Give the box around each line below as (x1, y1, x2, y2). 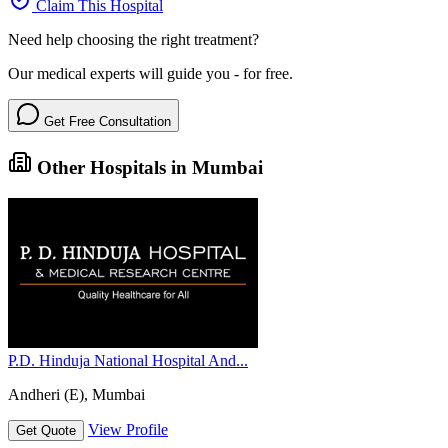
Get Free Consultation (40, 113, 171, 129)
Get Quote (16, 423, 76, 439)
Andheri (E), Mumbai (8, 386, 145, 404)
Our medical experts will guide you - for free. (8, 64, 293, 82)
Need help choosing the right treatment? (8, 30, 259, 48)
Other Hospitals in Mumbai (32, 157, 263, 179)
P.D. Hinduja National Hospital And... (8, 352, 248, 370)
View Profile (88, 421, 168, 439)
